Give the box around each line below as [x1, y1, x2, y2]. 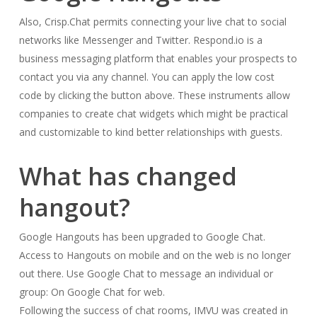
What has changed [18, 160, 237, 192]
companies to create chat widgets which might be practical [18, 107, 288, 120]
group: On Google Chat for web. [18, 285, 165, 299]
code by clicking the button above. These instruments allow [18, 88, 290, 102]
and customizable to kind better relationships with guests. [18, 125, 282, 139]
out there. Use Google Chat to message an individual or [18, 267, 273, 280]
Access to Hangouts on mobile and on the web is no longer [18, 248, 291, 262]
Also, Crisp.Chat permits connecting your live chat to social [18, 15, 287, 28]
